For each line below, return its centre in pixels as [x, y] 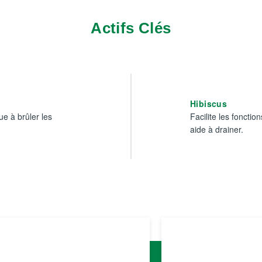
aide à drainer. [217, 129]
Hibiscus [209, 104]
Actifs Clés [131, 28]
